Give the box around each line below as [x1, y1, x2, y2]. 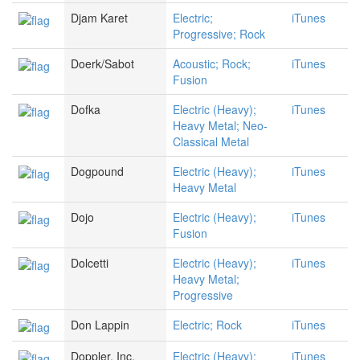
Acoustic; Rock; [173, 55, 251, 72]
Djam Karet [71, 10, 128, 27]
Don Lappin [71, 317, 129, 333]
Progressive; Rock [173, 26, 265, 43]
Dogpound [71, 163, 124, 180]
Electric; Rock [173, 317, 242, 333]
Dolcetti [71, 255, 108, 272]
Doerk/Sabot [71, 55, 134, 72]
